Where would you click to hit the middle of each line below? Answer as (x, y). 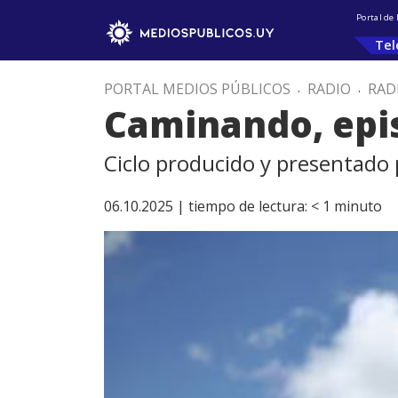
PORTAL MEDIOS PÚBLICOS (197, 89)
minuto (358, 206)
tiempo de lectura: (248, 206)
